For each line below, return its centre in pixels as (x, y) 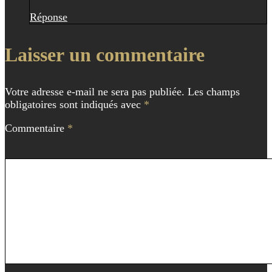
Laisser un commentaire (105, 54)
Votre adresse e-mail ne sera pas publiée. (95, 91)
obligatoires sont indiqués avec (74, 104)
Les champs (214, 91)
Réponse (49, 17)
